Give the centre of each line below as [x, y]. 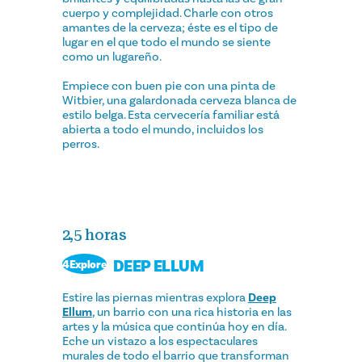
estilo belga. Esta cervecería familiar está [170, 114]
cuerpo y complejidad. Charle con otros [167, 13]
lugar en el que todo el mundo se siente [166, 42]
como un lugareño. [112, 56]
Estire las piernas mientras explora [155, 297]
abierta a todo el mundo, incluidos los [162, 129]
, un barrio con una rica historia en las [192, 311]
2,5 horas [94, 235]
